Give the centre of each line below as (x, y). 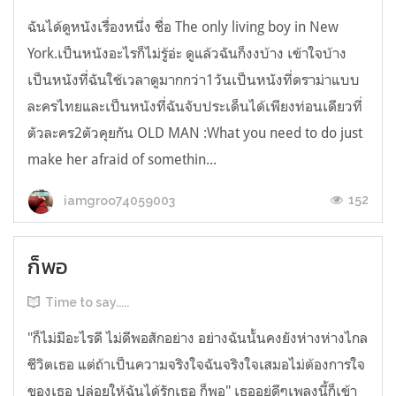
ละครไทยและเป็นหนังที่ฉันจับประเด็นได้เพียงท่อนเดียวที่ (195, 107)
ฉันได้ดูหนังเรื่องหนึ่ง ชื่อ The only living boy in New (183, 27)
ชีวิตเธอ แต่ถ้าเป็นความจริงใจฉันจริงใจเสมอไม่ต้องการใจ (196, 365)
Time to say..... (87, 303)
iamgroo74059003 (118, 201)
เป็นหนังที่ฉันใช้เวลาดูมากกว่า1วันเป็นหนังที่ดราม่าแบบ (194, 80)
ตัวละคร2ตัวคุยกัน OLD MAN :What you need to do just (195, 133)
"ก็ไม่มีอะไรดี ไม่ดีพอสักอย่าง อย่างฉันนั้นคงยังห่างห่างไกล (198, 338)
